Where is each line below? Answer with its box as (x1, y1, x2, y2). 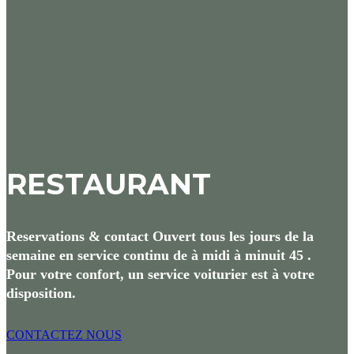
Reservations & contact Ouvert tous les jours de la (6, 228, 314, 245)
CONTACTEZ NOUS (6, 328, 122, 342)
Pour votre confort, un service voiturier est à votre (6, 266, 314, 283)
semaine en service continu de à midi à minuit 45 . (6, 247, 311, 264)
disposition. (6, 285, 76, 302)
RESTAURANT (6, 167, 211, 202)
